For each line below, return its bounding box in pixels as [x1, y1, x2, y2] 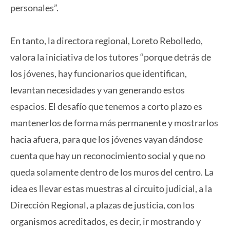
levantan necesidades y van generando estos [10, 84, 185, 95]
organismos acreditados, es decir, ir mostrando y [10, 215, 201, 227]
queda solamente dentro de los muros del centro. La [10, 166, 214, 178]
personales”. [10, 2, 59, 14]
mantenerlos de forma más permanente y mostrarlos [10, 117, 218, 128]
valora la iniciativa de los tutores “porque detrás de [10, 51, 211, 63]
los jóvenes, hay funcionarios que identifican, [10, 67, 187, 79]
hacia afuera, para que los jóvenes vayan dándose [10, 133, 203, 145]
